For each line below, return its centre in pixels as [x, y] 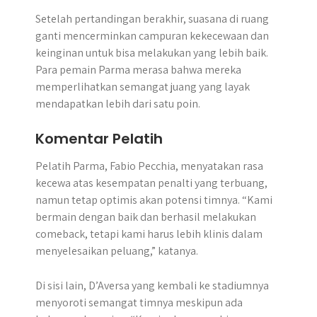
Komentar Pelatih [99, 139]
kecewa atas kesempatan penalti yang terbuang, [151, 183]
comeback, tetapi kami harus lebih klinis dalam [149, 234]
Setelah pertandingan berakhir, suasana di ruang [152, 19]
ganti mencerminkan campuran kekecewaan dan [152, 36]
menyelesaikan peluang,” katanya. [117, 251]
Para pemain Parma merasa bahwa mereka [138, 70]
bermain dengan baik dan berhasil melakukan [146, 217]
